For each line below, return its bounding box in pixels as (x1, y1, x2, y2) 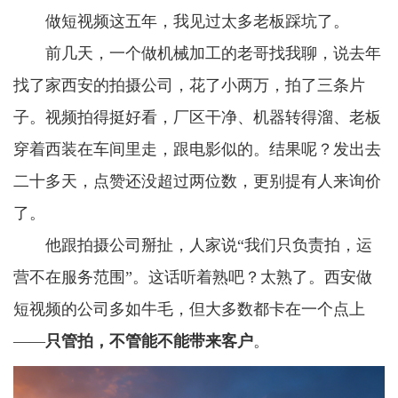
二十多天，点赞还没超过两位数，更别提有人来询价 (13, 172, 381, 190)
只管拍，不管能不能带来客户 (45, 332, 253, 350)
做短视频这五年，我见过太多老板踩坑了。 (45, 12, 349, 30)
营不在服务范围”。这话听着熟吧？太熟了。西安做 (13, 268, 372, 286)
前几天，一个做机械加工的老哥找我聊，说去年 (45, 44, 381, 62)
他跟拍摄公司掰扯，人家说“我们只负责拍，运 (45, 236, 372, 254)
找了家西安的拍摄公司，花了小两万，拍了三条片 (13, 76, 365, 94)
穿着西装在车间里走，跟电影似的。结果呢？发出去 (13, 140, 381, 158)
